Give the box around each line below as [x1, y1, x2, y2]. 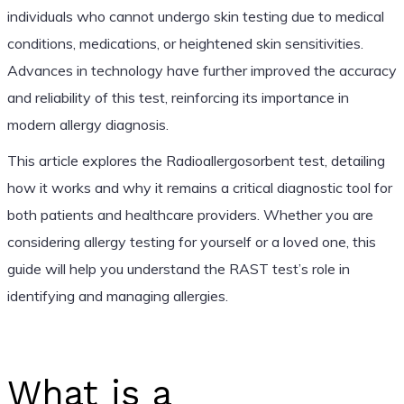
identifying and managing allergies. [6, 286, 228, 305]
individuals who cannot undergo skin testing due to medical [6, 6, 384, 25]
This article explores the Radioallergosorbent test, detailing [6, 151, 385, 170]
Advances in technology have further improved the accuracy [6, 60, 397, 79]
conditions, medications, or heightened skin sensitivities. [6, 33, 363, 52]
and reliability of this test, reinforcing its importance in [6, 87, 349, 106]
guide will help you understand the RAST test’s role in [6, 259, 350, 278]
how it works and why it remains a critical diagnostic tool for [6, 178, 392, 197]
